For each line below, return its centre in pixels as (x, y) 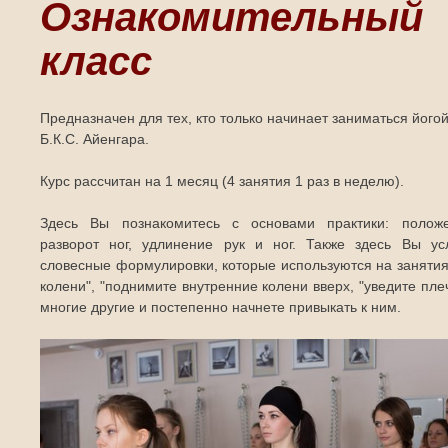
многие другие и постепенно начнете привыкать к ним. (220, 307)
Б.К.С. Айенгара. (94, 139)
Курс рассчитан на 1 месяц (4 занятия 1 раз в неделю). (222, 181)
